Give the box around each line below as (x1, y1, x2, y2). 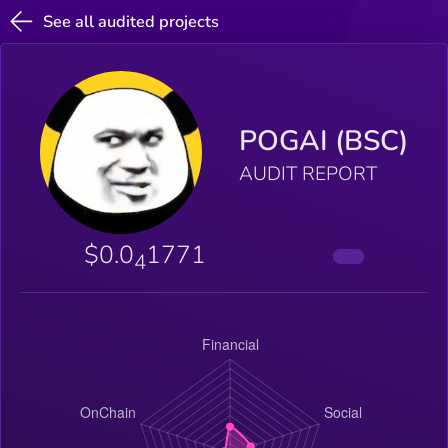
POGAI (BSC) (239, 122, 409, 161)
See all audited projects (43, 10, 220, 33)
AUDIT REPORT (239, 161, 378, 188)
